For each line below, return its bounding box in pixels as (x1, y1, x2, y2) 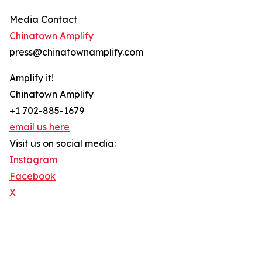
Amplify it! (9, 72, 54, 84)
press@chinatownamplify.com (9, 46, 143, 58)
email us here (9, 121, 70, 133)
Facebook (9, 170, 56, 182)
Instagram (9, 154, 57, 166)
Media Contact (9, 13, 77, 26)
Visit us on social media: (9, 137, 116, 150)
